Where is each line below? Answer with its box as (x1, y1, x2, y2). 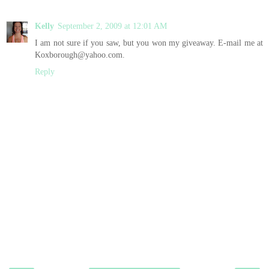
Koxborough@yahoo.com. (35, 49, 125, 59)
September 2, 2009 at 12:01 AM (58, 20, 167, 31)
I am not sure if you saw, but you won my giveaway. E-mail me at (35, 37, 263, 47)
